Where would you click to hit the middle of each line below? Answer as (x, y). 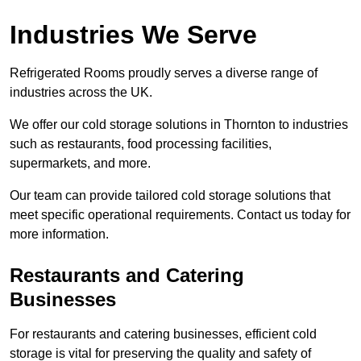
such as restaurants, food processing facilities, (141, 144)
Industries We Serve (133, 35)
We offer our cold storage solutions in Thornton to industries (179, 125)
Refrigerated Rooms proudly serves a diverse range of (164, 73)
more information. (59, 234)
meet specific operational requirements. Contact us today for (180, 215)
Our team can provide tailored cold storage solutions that (170, 196)
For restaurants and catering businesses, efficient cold (163, 334)
